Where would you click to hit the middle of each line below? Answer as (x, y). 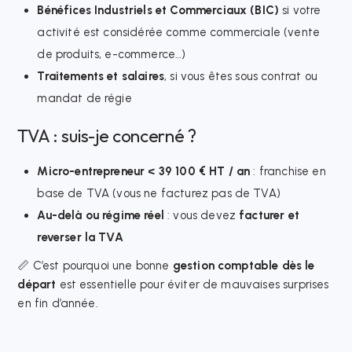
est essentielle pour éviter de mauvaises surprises (192, 284)
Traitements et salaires (101, 76)
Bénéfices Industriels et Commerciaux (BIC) (158, 10)
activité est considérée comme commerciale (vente (179, 32)
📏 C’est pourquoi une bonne (95, 265)
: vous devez (202, 216)
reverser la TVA (80, 238)
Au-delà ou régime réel (101, 216)
